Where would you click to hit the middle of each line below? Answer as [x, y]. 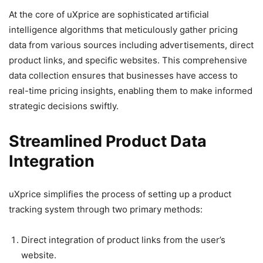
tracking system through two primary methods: [106, 209]
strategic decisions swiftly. [64, 106]
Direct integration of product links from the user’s [123, 240]
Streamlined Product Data [108, 141]
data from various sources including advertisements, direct [131, 45]
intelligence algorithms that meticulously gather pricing [123, 29]
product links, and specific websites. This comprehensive [128, 60]
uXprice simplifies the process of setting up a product [120, 194]
